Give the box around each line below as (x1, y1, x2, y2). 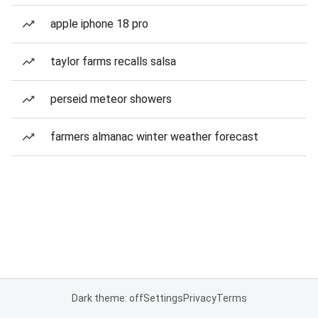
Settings (143, 292, 183, 304)
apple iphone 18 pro (50, 17, 148, 31)
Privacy (182, 292, 216, 304)
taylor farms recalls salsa (50, 55, 176, 68)
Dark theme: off (71, 292, 143, 304)
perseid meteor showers (50, 92, 172, 106)
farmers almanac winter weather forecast (50, 130, 258, 143)
